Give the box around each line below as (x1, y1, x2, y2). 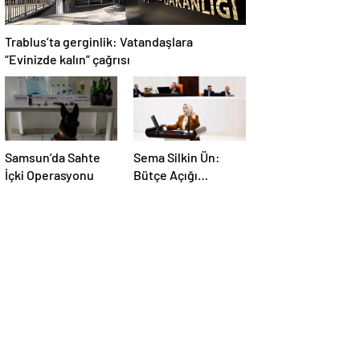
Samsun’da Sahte (5, 149, 100, 166)
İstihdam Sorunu (133, 185, 226, 201)
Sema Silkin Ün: (133, 149, 220, 166)
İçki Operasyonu (5, 167, 94, 183)
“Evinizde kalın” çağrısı (5, 51, 130, 67)
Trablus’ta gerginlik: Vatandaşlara (5, 34, 193, 50)
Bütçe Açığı (133, 167, 198, 183)
